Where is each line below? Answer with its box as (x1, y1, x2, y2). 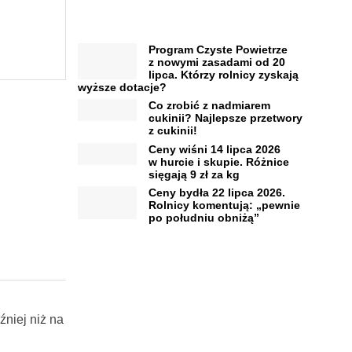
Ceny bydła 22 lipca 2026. (148, 186, 285, 200)
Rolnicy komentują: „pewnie (148, 199, 300, 212)
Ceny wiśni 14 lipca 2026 (148, 142, 280, 156)
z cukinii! (148, 124, 197, 137)
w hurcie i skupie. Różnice (148, 155, 289, 168)
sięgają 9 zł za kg (148, 167, 240, 181)
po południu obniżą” (148, 211, 259, 225)
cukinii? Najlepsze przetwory (148, 112, 302, 125)
